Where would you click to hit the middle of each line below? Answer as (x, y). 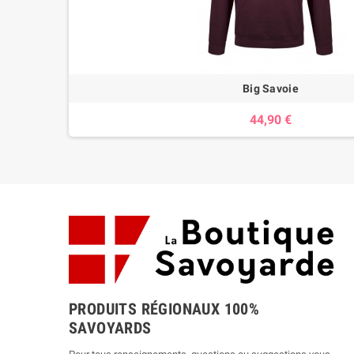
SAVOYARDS (110, 328)
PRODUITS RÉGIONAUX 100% (164, 309)
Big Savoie (271, 88)
